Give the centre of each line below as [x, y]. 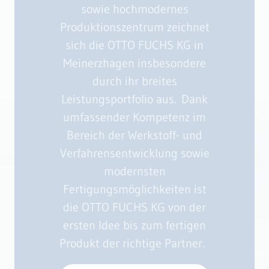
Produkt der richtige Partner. [134, 243]
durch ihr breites [134, 81]
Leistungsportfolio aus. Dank [134, 99]
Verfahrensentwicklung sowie [134, 153]
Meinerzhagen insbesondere [134, 63]
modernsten [134, 171]
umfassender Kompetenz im [134, 117]
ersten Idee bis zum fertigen [134, 225]
